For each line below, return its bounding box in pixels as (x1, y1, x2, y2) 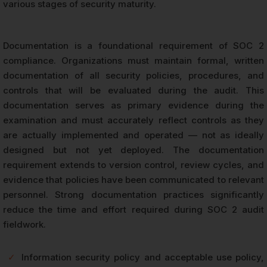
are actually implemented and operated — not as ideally (3, 129, 264, 141)
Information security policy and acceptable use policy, (21, 251, 265, 263)
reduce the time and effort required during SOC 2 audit (3, 203, 264, 215)
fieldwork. (3, 218, 46, 230)
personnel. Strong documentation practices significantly (3, 188, 264, 200)
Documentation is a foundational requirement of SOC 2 (3, 39, 264, 51)
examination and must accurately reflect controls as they (3, 114, 264, 126)
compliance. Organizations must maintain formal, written (3, 54, 264, 66)
